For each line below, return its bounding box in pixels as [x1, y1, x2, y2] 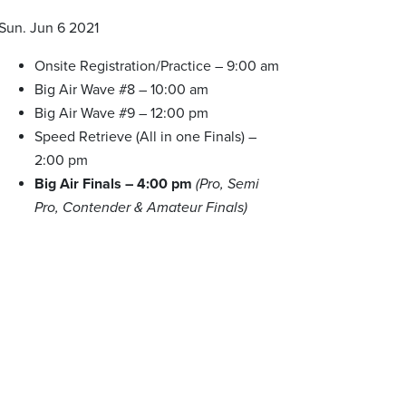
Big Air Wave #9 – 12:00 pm [34, 104, 208, 122]
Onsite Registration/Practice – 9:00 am [34, 57, 279, 75]
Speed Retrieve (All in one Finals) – [34, 128, 256, 146]
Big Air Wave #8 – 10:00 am [34, 81, 208, 99]
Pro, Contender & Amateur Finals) [34, 198, 247, 217]
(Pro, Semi [195, 175, 259, 193]
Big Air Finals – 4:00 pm [34, 175, 192, 193]
